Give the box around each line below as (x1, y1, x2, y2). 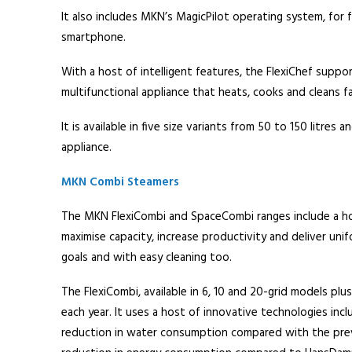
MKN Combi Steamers (60, 173, 179, 192)
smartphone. (60, 28, 126, 47)
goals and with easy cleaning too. (60, 248, 232, 267)
